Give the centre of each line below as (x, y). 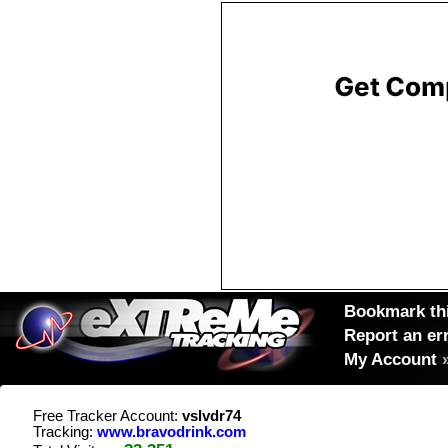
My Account (390, 359)
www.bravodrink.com (171, 432)
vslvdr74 (211, 416)
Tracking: (65, 432)
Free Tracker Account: (107, 416)
